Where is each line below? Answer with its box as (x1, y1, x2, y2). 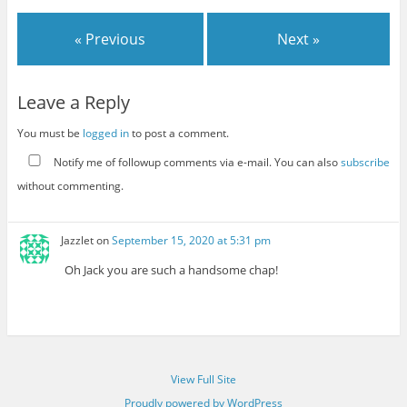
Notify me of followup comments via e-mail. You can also (50, 154, 341, 170)
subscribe (340, 154, 390, 170)
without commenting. (16, 177, 124, 194)
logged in (82, 125, 129, 142)
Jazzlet (61, 232, 94, 248)
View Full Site (171, 372, 236, 388)
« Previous (74, 29, 146, 50)
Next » (277, 29, 321, 50)
